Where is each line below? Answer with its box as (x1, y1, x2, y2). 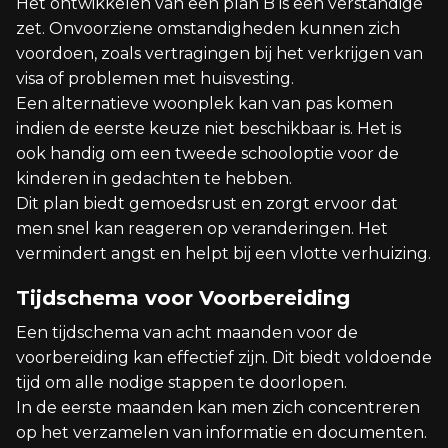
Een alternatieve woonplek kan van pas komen (16, 94, 393, 113)
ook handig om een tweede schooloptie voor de (16, 144, 399, 163)
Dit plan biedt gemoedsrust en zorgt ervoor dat (16, 194, 398, 213)
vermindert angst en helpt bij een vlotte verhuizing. (16, 244, 431, 263)
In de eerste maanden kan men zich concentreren (16, 398, 420, 417)
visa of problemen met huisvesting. (16, 69, 294, 88)
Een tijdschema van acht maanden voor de (16, 323, 358, 342)
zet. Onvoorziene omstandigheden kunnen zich (16, 19, 400, 38)
